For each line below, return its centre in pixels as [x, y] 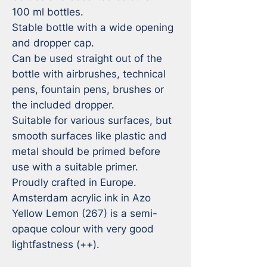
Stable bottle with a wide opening [93, 27]
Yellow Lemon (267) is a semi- [85, 213]
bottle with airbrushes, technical [89, 74]
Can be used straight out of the [87, 58]
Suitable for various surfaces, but [92, 120]
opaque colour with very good [83, 229]
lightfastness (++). [56, 244]
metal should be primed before [86, 151]
